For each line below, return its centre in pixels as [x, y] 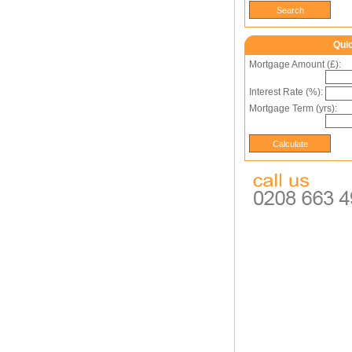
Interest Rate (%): [286, 92]
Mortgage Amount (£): [295, 64]
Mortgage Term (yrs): [293, 108]
